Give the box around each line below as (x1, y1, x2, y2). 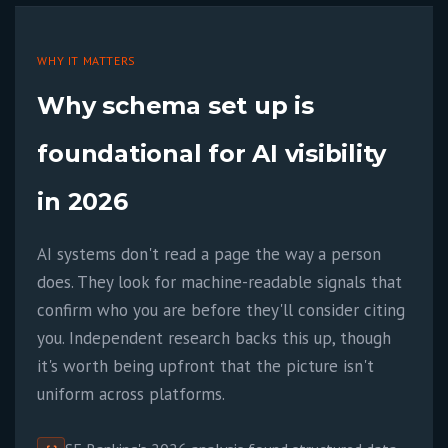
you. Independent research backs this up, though (37, 327, 392, 349)
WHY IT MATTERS (37, 53, 136, 68)
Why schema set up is (37, 91, 314, 120)
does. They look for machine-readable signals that (37, 271, 403, 293)
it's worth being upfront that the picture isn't (37, 355, 375, 377)
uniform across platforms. (37, 383, 226, 405)
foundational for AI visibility (37, 139, 387, 168)
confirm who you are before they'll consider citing (37, 299, 406, 321)
